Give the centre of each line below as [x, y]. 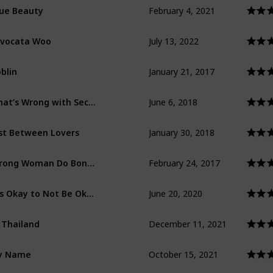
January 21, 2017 [182, 62]
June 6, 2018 [173, 92]
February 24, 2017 [184, 153]
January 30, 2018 [182, 122]
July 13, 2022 [174, 31]
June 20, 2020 [175, 183]
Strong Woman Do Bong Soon [91, 158]
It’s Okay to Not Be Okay [90, 189]
